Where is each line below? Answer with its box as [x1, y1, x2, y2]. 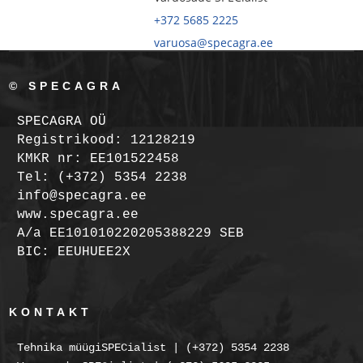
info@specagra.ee [17, 189, 147, 204]
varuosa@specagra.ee [153, 35, 273, 51]
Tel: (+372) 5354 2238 [17, 170, 188, 186]
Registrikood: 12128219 [17, 133, 196, 148]
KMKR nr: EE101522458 [17, 152, 180, 167]
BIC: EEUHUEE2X [17, 245, 131, 260]
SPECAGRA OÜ [17, 114, 107, 130]
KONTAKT [9, 305, 93, 319]
